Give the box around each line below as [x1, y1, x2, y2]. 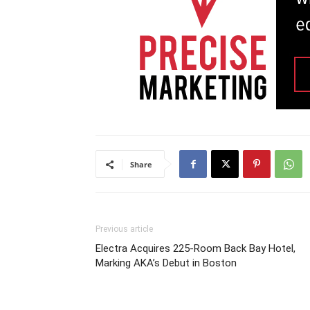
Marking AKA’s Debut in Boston [95, 257, 237, 269]
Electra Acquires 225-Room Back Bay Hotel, [95, 242, 295, 255]
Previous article [95, 224, 153, 234]
